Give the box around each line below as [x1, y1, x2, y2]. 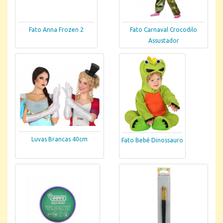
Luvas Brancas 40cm [31, 136, 88, 142]
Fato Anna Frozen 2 [29, 26, 84, 33]
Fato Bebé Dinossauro [121, 137, 183, 144]
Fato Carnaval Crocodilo [130, 26, 197, 33]
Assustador [148, 37, 179, 44]
